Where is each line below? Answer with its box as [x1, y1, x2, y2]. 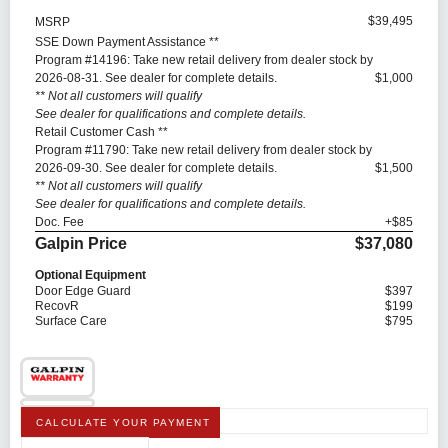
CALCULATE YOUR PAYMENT [36, 417, 210, 429]
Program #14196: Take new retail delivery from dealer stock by [35, 53, 373, 68]
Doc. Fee [35, 215, 84, 230]
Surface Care [35, 314, 107, 329]
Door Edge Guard [35, 284, 131, 299]
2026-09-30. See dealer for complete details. [35, 161, 277, 176]
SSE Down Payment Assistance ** [35, 35, 219, 50]
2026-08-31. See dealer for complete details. [35, 71, 277, 86]
